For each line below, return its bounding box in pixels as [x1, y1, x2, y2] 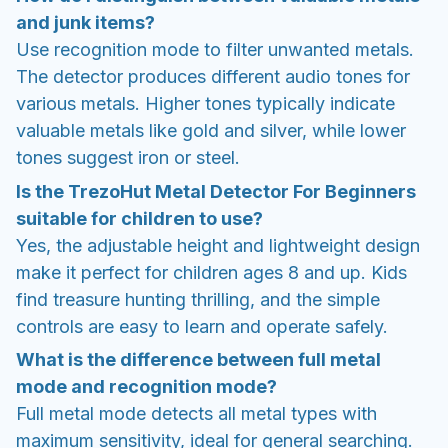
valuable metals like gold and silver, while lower [16, 120, 406, 142]
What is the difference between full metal [16, 348, 381, 370]
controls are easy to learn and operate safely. [16, 315, 388, 337]
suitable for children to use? [16, 207, 263, 229]
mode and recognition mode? [16, 375, 277, 397]
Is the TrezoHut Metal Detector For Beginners [16, 180, 416, 202]
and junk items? [16, 12, 155, 34]
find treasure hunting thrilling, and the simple [16, 288, 380, 310]
